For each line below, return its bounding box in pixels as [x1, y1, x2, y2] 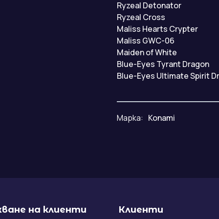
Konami [148, 112, 175, 124]
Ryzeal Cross [117, 12, 165, 23]
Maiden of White [117, 47, 177, 58]
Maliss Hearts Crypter [117, 23, 198, 35]
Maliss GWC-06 [117, 35, 175, 46]
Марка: [117, 112, 143, 124]
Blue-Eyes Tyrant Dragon [117, 59, 209, 70]
